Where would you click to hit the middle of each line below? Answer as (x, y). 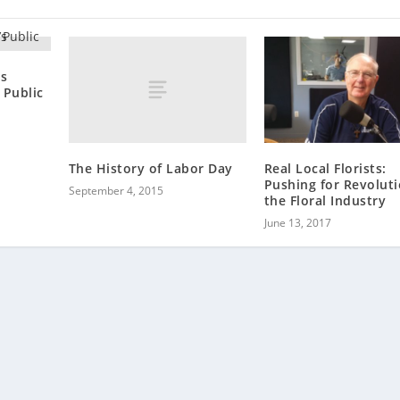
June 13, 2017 (297, 222)
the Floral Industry (325, 200)
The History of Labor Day (150, 168)
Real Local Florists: (325, 168)
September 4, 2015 (116, 190)
